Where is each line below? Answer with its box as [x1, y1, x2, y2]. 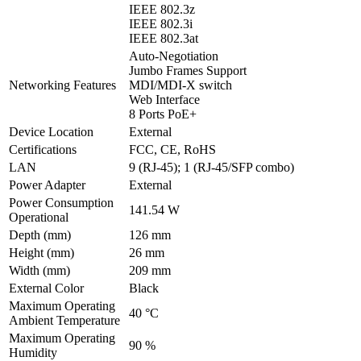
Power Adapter [9, 178, 85, 193]
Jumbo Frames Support [129, 64, 247, 78]
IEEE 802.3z [129, 2, 195, 17]
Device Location [9, 125, 93, 139]
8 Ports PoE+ [129, 107, 197, 122]
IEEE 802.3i [129, 17, 193, 31]
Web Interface [129, 93, 200, 107]
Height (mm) [9, 246, 74, 260]
